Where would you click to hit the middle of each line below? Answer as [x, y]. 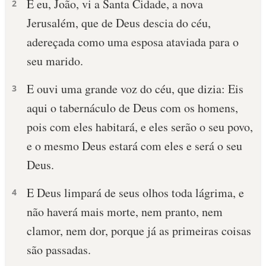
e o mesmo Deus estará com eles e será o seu [134, 146]
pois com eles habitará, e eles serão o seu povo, [140, 127]
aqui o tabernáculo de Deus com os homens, [132, 108]
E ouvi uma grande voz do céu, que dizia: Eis [135, 89]
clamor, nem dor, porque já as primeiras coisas [139, 231]
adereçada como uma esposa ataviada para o [133, 42]
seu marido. [55, 61]
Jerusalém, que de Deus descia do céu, [119, 23]
